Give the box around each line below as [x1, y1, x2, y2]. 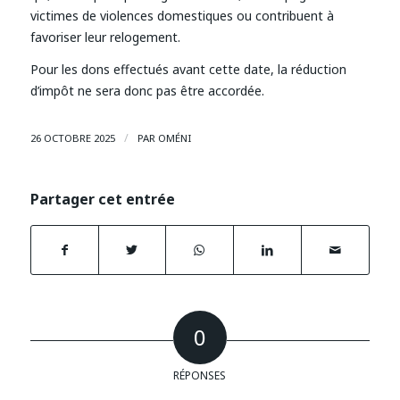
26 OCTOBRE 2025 [29, 130, 115, 145]
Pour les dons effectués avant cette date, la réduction [29, 61, 346, 78]
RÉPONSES [173, 367, 227, 383]
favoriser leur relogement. [29, 29, 180, 46]
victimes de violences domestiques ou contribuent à [29, 7, 334, 25]
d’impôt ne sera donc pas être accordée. [29, 82, 264, 99]
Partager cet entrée [29, 188, 175, 209]
